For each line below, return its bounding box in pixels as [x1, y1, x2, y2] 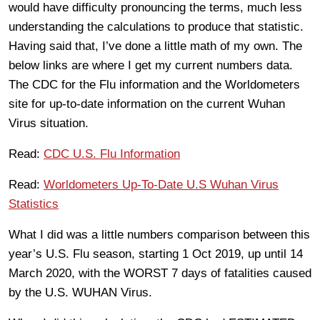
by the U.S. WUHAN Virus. [9, 285, 152, 299]
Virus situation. [9, 116, 89, 130]
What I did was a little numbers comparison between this [9, 227, 310, 241]
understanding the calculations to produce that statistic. [9, 19, 304, 34]
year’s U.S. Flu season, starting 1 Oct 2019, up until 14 [9, 246, 303, 261]
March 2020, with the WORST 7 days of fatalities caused [9, 266, 311, 280]
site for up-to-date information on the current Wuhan [9, 96, 285, 111]
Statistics [9, 196, 59, 211]
